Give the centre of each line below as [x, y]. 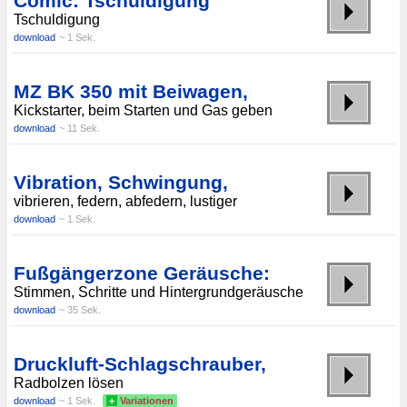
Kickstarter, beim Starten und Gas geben [143, 111]
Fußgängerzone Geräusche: [142, 273]
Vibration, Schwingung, [121, 183]
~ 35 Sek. [80, 310]
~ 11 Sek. [79, 129]
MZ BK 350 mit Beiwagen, [131, 92]
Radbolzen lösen [69, 383]
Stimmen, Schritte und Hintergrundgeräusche [159, 293]
